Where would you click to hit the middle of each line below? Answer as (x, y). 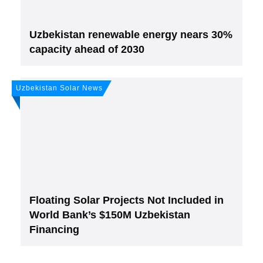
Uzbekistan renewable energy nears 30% (131, 35)
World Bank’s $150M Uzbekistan (110, 215)
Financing (54, 230)
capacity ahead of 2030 (87, 49)
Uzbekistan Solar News (59, 88)
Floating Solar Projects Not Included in (127, 200)
